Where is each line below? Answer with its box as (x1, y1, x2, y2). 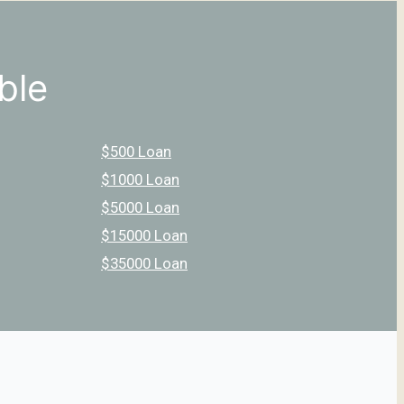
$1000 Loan (101, 170, 179, 188)
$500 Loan (101, 142, 171, 161)
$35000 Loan (100, 253, 188, 272)
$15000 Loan (101, 225, 188, 244)
